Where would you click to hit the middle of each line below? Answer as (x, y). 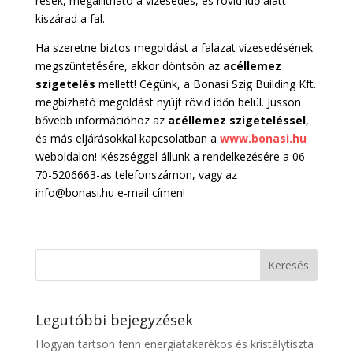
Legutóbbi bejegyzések (114, 320)
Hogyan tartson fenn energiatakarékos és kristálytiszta (174, 344)
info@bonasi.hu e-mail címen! (110, 192)
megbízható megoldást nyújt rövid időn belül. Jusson (168, 102)
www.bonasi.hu (263, 138)
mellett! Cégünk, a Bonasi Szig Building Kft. (205, 84)
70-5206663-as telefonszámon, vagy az (136, 174)
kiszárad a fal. (70, 18)
